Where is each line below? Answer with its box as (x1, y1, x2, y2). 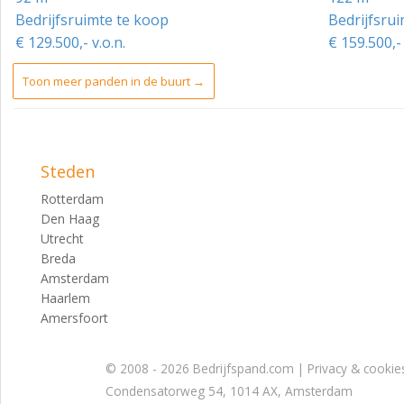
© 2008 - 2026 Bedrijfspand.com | (106, 359, 308, 377)
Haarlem (41, 289, 90, 307)
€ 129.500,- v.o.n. (15, 32, 125, 52)
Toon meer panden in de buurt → (23, 72, 205, 89)
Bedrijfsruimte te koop (15, 9, 169, 30)
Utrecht (41, 229, 84, 247)
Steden (41, 160, 95, 182)
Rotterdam (41, 189, 104, 207)
